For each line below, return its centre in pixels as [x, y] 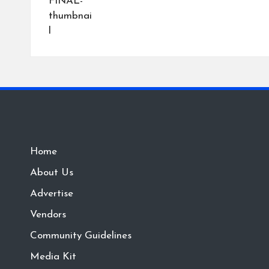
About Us [52, 173]
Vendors [48, 215]
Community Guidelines [81, 236]
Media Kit [53, 257]
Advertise [52, 194]
